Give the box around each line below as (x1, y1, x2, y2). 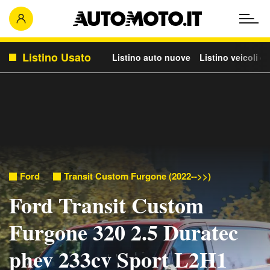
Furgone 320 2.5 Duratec (9, 216, 238, 248)
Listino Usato (22, 49, 91, 65)
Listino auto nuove (112, 51, 190, 63)
